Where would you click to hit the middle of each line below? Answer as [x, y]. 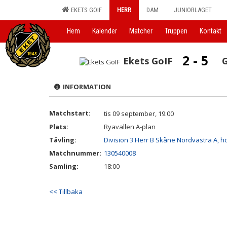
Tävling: [63, 140]
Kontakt [211, 31]
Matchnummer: [76, 153]
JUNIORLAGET [193, 10]
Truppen [176, 31]
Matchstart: [70, 113]
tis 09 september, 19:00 [139, 113]
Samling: [64, 166]
